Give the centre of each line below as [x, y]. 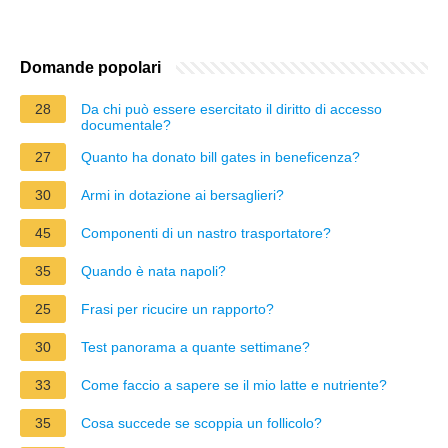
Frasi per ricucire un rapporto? [177, 308]
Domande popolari [90, 67]
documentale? [126, 124]
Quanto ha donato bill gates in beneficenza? [220, 156]
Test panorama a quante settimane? [195, 346]
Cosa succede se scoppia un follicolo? [201, 422]
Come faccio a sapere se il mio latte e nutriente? [234, 384]
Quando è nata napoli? [153, 270]
